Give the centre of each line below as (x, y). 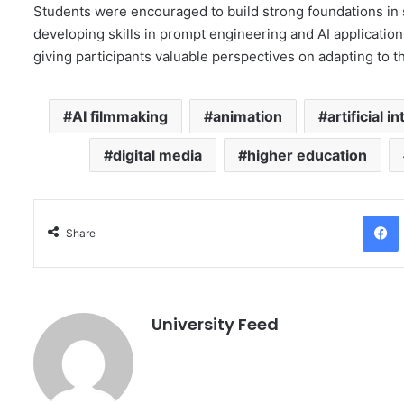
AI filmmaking (120, 117)
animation (248, 117)
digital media (157, 156)
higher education (307, 156)
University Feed (215, 325)
